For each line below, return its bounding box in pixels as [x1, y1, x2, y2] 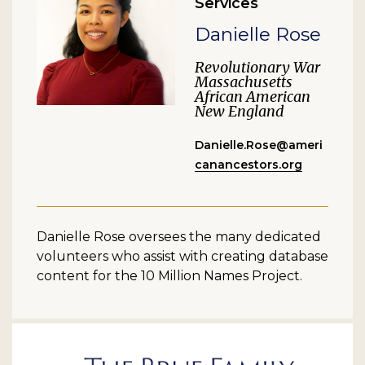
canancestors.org [195, 156, 302, 172]
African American [195, 86, 310, 106]
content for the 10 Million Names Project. [37, 268, 302, 284]
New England [195, 101, 284, 121]
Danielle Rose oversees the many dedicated [37, 229, 321, 245]
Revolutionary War [195, 57, 320, 77]
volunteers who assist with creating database [37, 248, 328, 265]
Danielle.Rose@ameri [195, 137, 323, 152]
